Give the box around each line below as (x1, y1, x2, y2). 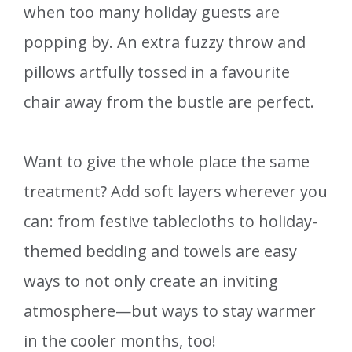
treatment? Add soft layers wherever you (24, 181, 328, 203)
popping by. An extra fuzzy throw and (24, 31, 306, 53)
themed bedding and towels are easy (24, 240, 297, 262)
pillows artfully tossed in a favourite (24, 61, 290, 83)
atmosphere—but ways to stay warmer (24, 300, 316, 322)
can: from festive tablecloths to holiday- (24, 211, 317, 233)
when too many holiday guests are (24, 2, 280, 24)
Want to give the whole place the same (24, 151, 310, 173)
